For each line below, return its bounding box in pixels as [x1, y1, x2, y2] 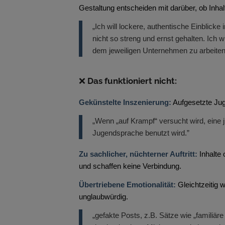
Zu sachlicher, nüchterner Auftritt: [79, 150, 197, 159]
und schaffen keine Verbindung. [79, 162, 181, 171]
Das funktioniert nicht [87, 75, 175, 86]
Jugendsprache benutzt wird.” [92, 128, 189, 137]
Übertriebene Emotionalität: [79, 180, 176, 189]
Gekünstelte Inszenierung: [79, 97, 171, 106]
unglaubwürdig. [79, 192, 128, 201]
